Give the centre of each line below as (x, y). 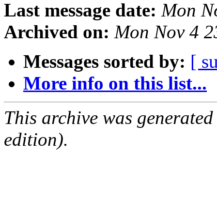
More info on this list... (115, 83)
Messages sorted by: (104, 62)
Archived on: (57, 32)
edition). (36, 139)
